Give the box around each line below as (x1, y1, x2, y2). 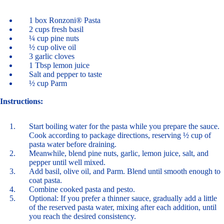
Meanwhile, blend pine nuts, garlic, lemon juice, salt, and (29, 148, 208, 157)
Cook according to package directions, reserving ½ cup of (29, 130, 211, 139)
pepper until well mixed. (29, 157, 107, 166)
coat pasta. (29, 175, 64, 184)
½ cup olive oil (29, 42, 78, 51)
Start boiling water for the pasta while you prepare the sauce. (29, 121, 219, 130)
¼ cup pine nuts (29, 33, 81, 42)
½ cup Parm (29, 78, 67, 87)
